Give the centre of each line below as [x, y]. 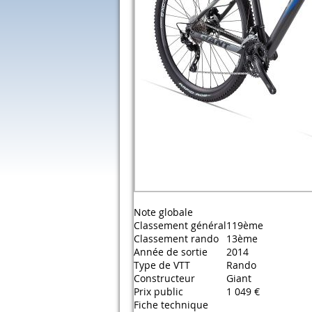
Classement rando [176, 239]
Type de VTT [162, 265]
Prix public [158, 291]
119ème [245, 225]
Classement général [180, 225]
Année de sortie [171, 252]
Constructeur [164, 278]
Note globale [163, 212]
